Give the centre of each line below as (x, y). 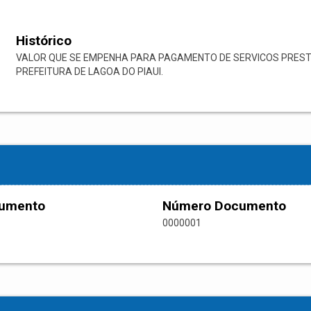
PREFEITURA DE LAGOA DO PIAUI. (89, 72)
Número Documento (224, 206)
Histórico (43, 41)
